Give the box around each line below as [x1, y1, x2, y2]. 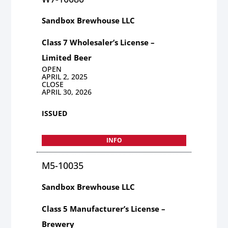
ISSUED [42, 108, 68, 118]
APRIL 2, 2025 [42, 71, 88, 81]
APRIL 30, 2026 [42, 87, 92, 97]
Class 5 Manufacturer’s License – [42, 203, 166, 214]
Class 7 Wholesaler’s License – [42, 37, 155, 47]
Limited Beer [42, 52, 92, 63]
